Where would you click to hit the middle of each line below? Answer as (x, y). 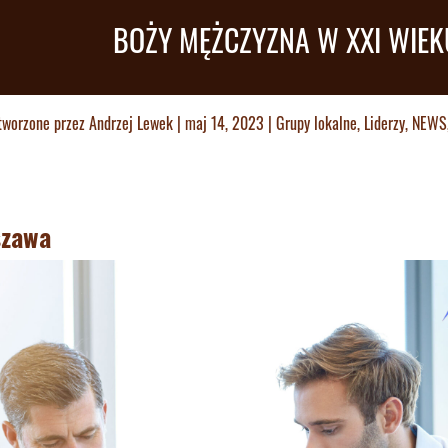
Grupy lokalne (316, 122)
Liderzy (384, 122)
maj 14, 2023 (224, 122)
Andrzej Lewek (131, 122)
